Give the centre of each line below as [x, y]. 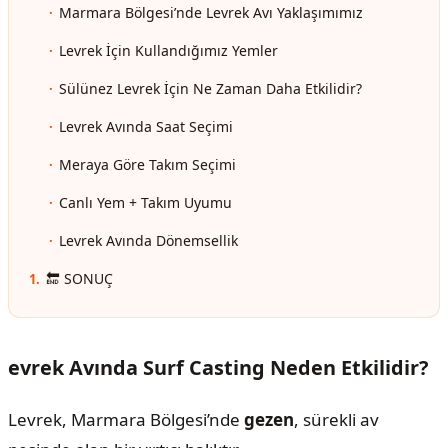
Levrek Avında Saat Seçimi [146, 127]
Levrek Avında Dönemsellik [148, 241]
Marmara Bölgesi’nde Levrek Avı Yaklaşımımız [211, 13]
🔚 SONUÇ [79, 279]
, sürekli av [336, 420]
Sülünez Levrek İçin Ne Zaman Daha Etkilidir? [210, 89]
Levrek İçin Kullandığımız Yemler [168, 51]
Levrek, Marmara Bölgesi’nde [126, 420]
